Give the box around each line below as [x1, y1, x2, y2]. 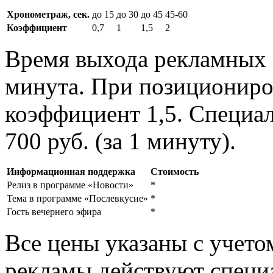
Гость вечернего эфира [7, 206, 101, 217]
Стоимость [151, 166, 199, 177]
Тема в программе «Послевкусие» [7, 193, 148, 204]
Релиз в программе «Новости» [7, 179, 133, 190]
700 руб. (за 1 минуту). [5, 127, 236, 154]
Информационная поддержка [7, 166, 135, 177]
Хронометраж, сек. [7, 9, 90, 19]
